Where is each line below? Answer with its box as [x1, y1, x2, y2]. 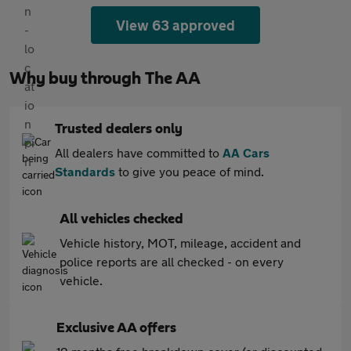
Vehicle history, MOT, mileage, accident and [60, 235, 301, 250]
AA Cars [223, 145, 270, 160]
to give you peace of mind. [115, 164, 264, 179]
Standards [55, 164, 115, 179]
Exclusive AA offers [56, 321, 176, 335]
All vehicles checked [60, 212, 183, 226]
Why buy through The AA [9, 70, 201, 87]
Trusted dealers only [55, 122, 183, 136]
